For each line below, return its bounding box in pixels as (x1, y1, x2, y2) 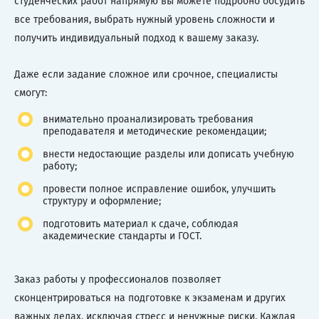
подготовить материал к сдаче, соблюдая (43, 218, 239, 231)
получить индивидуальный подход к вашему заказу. (14, 32, 258, 45)
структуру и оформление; (43, 195, 161, 208)
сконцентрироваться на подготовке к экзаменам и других (14, 292, 286, 305)
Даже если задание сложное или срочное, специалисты (14, 68, 278, 81)
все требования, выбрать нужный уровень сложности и (14, 14, 275, 26)
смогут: (14, 87, 47, 100)
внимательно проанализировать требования (43, 113, 253, 126)
